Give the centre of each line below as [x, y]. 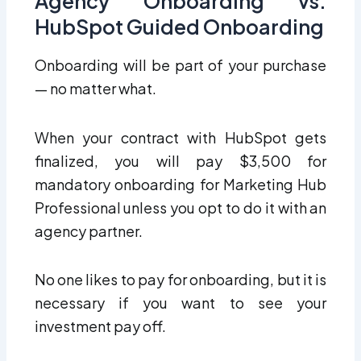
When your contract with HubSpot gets [180, 137]
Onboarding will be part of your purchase [180, 65]
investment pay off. [100, 326]
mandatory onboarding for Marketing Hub [180, 184]
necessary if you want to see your [180, 303]
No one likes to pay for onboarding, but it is [180, 280]
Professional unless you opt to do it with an [180, 207]
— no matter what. [96, 89]
